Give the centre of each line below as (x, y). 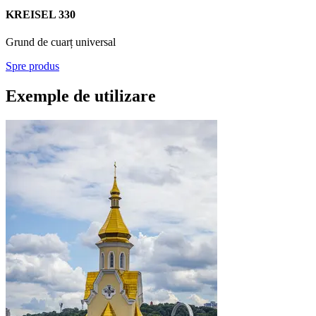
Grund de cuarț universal (61, 42)
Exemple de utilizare (81, 96)
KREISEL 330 (41, 15)
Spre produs (32, 66)
